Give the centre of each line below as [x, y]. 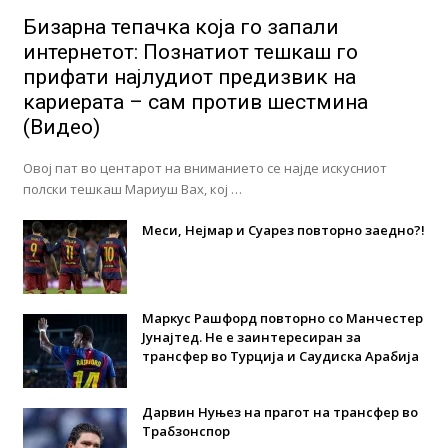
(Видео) [61, 126]
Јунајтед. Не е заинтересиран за [251, 336]
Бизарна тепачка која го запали [180, 26]
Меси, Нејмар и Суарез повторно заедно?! [283, 229]
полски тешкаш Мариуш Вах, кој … [132, 188]
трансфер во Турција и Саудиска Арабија [280, 355]
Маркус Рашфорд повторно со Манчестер [282, 317]
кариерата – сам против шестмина [195, 101]
